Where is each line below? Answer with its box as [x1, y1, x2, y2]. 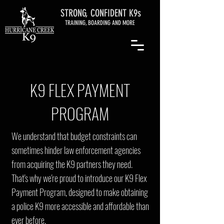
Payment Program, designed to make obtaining [11, 185, 148, 198]
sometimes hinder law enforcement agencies [11, 143, 140, 156]
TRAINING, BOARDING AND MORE [65, 19, 135, 26]
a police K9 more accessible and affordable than [11, 199, 149, 212]
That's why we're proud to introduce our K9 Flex [11, 171, 147, 184]
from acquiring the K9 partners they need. [11, 157, 132, 170]
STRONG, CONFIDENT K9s [60, 7, 141, 19]
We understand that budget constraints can [11, 129, 137, 142]
